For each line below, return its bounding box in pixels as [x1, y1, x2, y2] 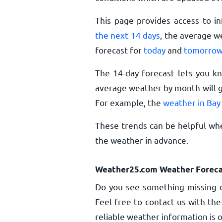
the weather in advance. [95, 135, 188, 145]
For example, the [95, 97, 163, 108]
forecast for [95, 45, 144, 55]
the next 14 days [95, 30, 161, 40]
